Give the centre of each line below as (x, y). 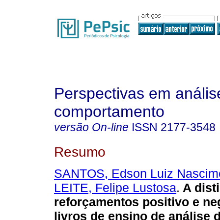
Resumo (80, 151)
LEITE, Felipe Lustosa (115, 188)
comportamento (109, 111)
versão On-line (91, 127)
